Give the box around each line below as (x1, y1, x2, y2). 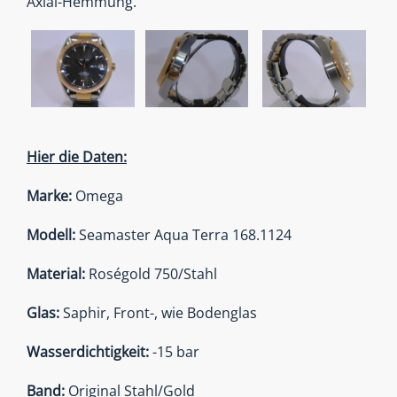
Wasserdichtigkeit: (27, 341, 152, 362)
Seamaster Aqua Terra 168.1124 (79, 224, 292, 245)
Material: (27, 263, 85, 284)
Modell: (27, 224, 79, 245)
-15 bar (152, 341, 199, 362)
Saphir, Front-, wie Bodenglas (63, 302, 257, 323)
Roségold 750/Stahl (85, 263, 217, 284)
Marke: (27, 185, 72, 206)
